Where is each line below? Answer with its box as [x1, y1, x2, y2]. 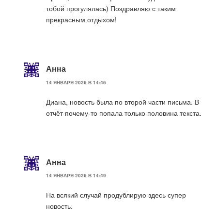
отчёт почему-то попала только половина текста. [46, 108, 201, 118]
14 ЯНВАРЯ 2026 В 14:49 [46, 171, 106, 179]
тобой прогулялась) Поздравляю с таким [46, 3, 176, 14]
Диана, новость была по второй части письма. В [46, 96, 199, 107]
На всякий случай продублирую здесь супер [46, 189, 186, 200]
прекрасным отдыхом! [46, 15, 117, 25]
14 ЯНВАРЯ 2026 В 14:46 [46, 78, 106, 86]
